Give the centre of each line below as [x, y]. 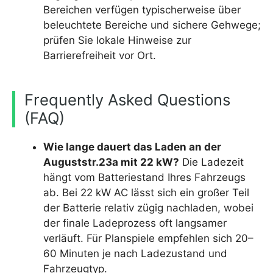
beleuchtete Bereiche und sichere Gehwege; [152, 25]
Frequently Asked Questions [127, 99]
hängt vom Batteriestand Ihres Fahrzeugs [144, 177]
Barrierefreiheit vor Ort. [100, 55]
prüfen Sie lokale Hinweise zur [117, 40]
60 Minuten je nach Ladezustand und [135, 253]
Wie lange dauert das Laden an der [132, 147]
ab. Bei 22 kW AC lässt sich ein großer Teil [146, 192]
